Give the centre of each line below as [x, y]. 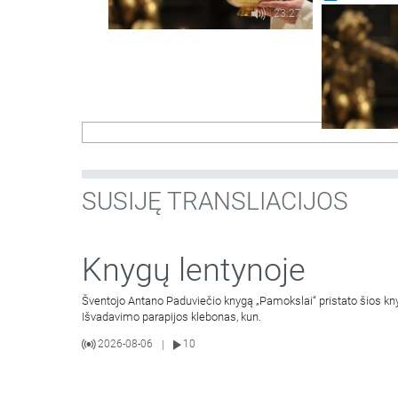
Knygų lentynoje [194, 271]
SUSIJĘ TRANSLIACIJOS [215, 202]
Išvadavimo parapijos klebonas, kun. [171, 317]
